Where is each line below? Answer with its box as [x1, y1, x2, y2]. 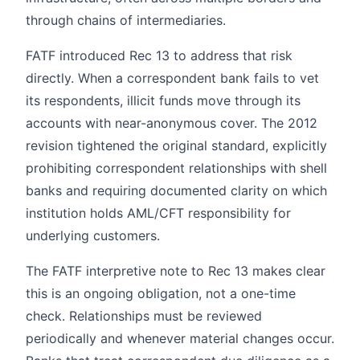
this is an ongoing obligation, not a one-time [26, 284, 296, 301]
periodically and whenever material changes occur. [26, 329, 334, 346]
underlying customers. [26, 227, 160, 243]
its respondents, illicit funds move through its [26, 92, 301, 108]
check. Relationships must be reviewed [26, 307, 262, 324]
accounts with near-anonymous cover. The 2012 [26, 114, 317, 131]
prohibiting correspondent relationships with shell [26, 159, 327, 176]
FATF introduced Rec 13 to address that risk [26, 47, 292, 63]
